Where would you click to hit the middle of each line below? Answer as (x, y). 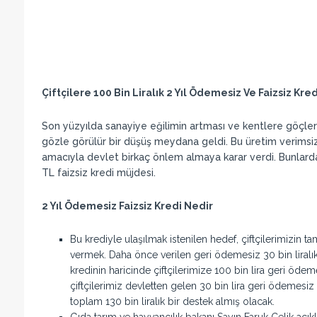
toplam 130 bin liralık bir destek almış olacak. (172, 301)
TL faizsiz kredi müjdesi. (98, 172)
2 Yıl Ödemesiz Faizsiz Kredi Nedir (127, 206)
